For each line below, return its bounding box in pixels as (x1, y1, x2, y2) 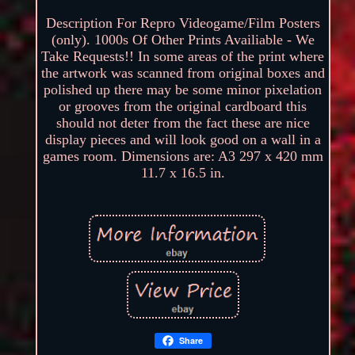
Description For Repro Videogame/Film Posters (45, 15, 320, 32)
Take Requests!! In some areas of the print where (41, 48, 325, 65)
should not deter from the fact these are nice (55, 115, 310, 132)
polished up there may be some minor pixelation (44, 82, 323, 98)
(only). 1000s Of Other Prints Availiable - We (51, 32, 315, 48)
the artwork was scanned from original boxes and (40, 65, 325, 82)
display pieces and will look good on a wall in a (44, 132, 321, 148)
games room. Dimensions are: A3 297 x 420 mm (42, 148, 323, 165)
